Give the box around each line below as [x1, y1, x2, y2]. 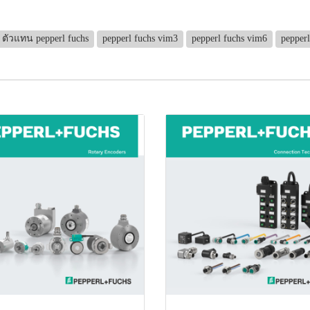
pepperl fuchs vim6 [192, 33, 267, 44]
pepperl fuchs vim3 [102, 33, 178, 44]
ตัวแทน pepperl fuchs [2, 33, 89, 44]
